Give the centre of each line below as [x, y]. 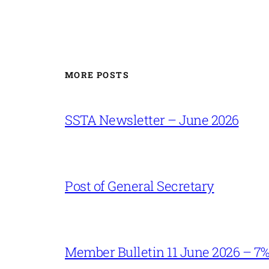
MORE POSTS [97, 75]
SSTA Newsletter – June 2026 [152, 119]
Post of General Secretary [140, 186]
